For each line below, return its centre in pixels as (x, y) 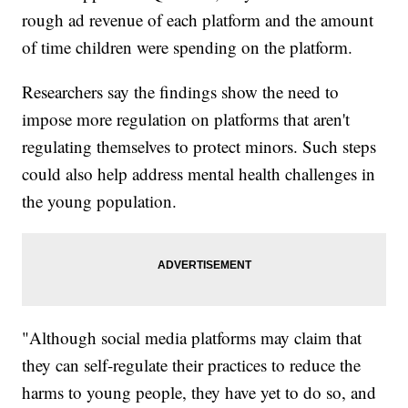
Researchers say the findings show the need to (181, 92)
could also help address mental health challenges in (199, 174)
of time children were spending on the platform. (188, 47)
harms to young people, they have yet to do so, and (199, 393)
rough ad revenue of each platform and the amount (198, 20)
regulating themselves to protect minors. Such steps (199, 147)
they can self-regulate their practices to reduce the (192, 365)
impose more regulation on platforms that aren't (186, 119)
